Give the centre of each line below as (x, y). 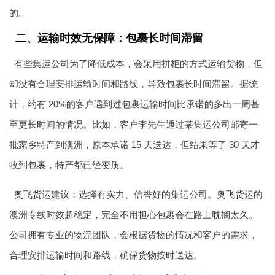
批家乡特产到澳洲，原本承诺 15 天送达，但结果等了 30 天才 (134, 145)
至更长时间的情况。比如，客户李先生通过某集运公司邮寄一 (134, 124)
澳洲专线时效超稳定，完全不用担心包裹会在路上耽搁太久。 (134, 215)
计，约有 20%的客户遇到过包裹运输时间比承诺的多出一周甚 (134, 104)
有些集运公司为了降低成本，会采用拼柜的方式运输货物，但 (138, 64)
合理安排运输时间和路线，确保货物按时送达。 (106, 255)
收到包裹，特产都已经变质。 (69, 165)
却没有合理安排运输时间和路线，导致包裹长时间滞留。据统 (134, 84)
